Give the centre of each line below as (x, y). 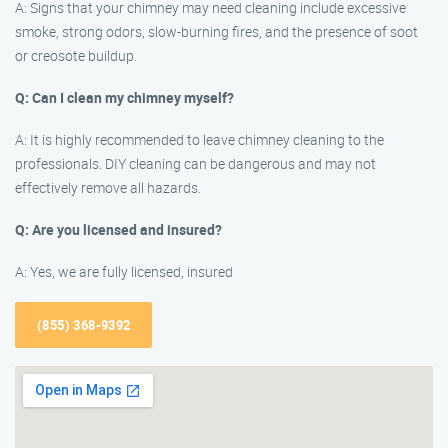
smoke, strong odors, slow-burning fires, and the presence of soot (216, 31)
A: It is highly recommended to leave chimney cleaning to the (199, 139)
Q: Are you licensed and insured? (118, 229)
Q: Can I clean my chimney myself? (124, 97)
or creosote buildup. (76, 55)
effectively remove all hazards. (108, 187)
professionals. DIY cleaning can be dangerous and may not (195, 163)
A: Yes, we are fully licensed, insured (124, 271)
